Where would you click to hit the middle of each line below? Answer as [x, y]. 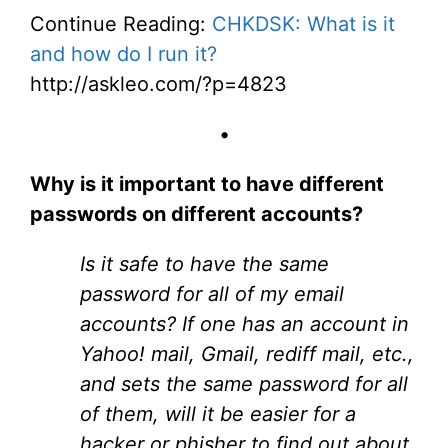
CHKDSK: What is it [303, 24]
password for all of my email [212, 294]
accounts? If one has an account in [244, 324]
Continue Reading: [121, 24]
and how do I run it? [123, 54]
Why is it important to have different [207, 184]
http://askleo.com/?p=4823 [158, 84]
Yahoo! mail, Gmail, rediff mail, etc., [247, 354]
